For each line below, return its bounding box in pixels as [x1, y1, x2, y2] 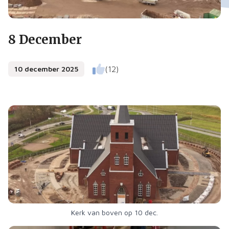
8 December [8, 32, 82, 48]
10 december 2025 [14, 64, 78, 73]
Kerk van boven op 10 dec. [71, 208, 158, 217]
